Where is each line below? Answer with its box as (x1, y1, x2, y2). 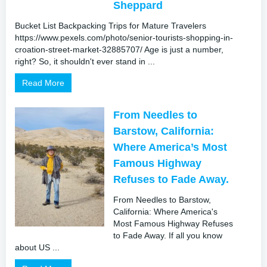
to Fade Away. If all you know (113, 230, 222, 240)
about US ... (15, 242, 60, 252)
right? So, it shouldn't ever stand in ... (15, 56, 155, 66)
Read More (22, 77, 64, 88)
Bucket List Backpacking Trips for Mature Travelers (15, 20, 206, 30)
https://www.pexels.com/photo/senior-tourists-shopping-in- (15, 32, 233, 42)
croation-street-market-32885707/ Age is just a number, (15, 44, 223, 54)
